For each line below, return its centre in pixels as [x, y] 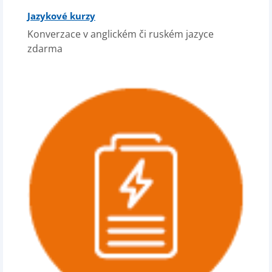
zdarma [45, 49]
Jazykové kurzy [61, 16]
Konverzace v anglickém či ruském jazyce [121, 34]
